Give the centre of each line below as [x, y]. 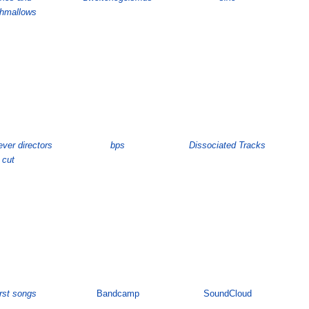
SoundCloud [227, 294]
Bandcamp [118, 294]
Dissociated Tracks [228, 146]
